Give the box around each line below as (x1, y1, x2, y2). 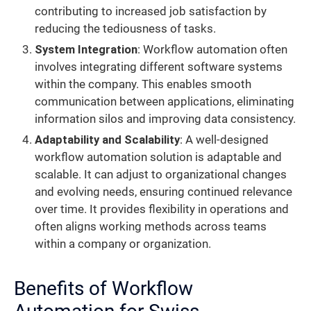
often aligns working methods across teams (35, 220, 267, 234)
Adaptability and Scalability (35, 133, 180, 147)
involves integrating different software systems (35, 60, 283, 74)
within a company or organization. (35, 237, 211, 251)
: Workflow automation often (137, 43, 287, 57)
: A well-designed (180, 133, 269, 147)
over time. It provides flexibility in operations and (35, 203, 289, 217)
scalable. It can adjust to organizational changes (35, 168, 287, 182)
